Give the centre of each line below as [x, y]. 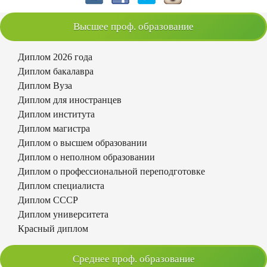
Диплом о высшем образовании [83, 142]
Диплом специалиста [61, 185]
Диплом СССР [48, 200]
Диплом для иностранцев [70, 100]
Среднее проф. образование [133, 259]
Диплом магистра [54, 128]
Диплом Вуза [45, 85]
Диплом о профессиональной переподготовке [111, 171]
